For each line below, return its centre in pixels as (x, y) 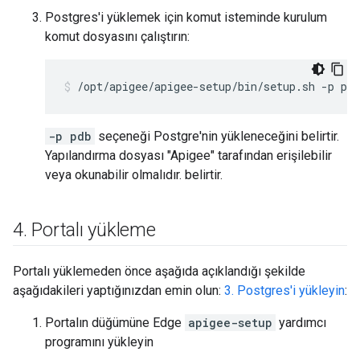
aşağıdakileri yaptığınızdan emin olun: (119, 290)
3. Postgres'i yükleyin (284, 290)
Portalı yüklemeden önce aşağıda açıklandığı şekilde (159, 271)
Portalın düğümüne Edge (115, 323)
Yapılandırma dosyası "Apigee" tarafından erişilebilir (188, 155)
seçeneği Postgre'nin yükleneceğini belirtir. (217, 136)
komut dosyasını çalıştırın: (117, 37)
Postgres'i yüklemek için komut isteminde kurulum (186, 17)
